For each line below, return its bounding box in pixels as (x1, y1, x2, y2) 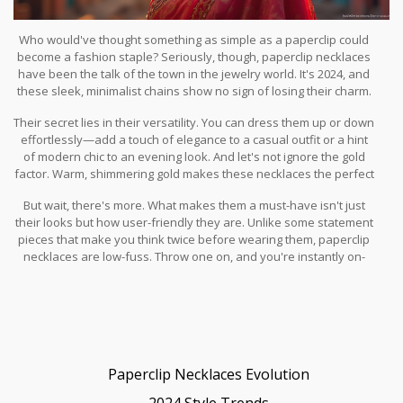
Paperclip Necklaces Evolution (107, 363, 309, 384)
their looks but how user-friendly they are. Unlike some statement (14, 213, 373, 230)
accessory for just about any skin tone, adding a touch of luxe (26, 182, 363, 199)
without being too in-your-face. (111, 199, 278, 216)
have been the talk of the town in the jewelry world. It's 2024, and (18, 65, 371, 82)
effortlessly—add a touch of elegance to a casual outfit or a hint (20, 130, 368, 148)
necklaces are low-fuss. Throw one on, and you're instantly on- (22, 247, 365, 264)
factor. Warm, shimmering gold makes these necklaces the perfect (13, 165, 374, 182)
